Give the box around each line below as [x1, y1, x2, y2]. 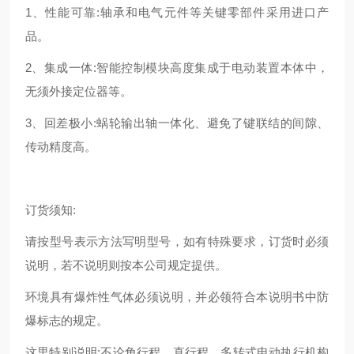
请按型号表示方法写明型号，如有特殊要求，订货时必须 [25, 235, 329, 248]
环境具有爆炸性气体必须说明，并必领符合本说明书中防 [25, 290, 329, 303]
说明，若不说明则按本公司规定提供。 [25, 258, 227, 272]
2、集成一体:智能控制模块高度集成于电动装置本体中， [25, 61, 329, 74]
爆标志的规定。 [25, 314, 108, 327]
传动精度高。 [25, 140, 96, 153]
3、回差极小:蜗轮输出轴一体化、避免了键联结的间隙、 [25, 116, 329, 130]
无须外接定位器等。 [25, 85, 132, 98]
